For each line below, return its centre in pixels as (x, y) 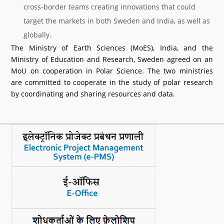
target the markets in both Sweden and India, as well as (117, 21)
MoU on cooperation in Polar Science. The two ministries (112, 71)
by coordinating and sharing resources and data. (93, 94)
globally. (38, 35)
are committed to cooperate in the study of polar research (112, 82)
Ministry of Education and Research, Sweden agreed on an (112, 59)
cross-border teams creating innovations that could (110, 7)
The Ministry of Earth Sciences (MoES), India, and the (112, 48)
